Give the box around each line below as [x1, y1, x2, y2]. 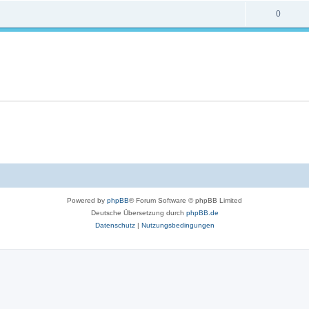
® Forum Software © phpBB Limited [129, 196, 242, 204]
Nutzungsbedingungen [141, 221, 215, 229]
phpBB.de [186, 208, 219, 217]
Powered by [67, 196, 107, 204]
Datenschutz [94, 221, 135, 229]
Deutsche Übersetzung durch [90, 208, 186, 217]
